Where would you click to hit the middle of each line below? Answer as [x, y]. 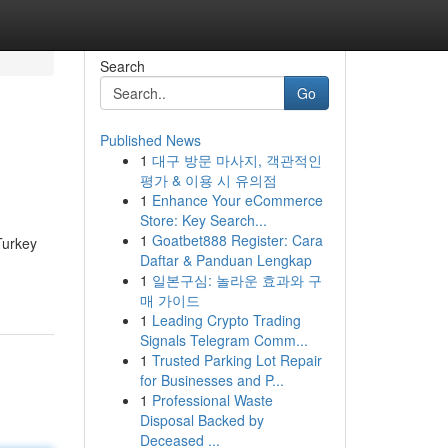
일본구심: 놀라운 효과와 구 [236, 280]
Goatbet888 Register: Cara [237, 240]
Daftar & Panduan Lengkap [225, 260]
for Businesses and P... [211, 380]
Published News [150, 140]
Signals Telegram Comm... [223, 340]
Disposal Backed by [201, 420]
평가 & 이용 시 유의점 [208, 180]
